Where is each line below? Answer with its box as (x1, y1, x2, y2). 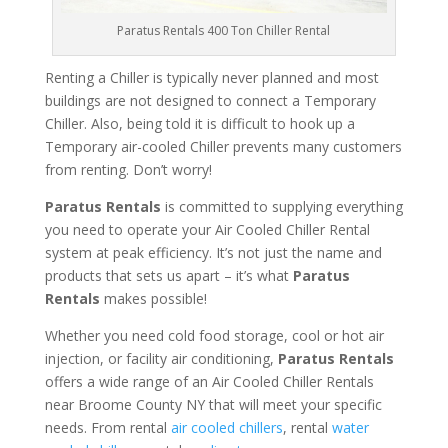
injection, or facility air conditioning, (44, 349, 278, 369)
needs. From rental (44, 418, 171, 438)
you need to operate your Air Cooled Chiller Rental (44, 220, 370, 240)
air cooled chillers (170, 418, 283, 438)
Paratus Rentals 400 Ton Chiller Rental (117, 22, 331, 40)
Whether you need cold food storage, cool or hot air (44, 326, 384, 346)
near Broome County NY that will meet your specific (44, 395, 382, 415)
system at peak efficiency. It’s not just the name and (44, 243, 382, 263)
